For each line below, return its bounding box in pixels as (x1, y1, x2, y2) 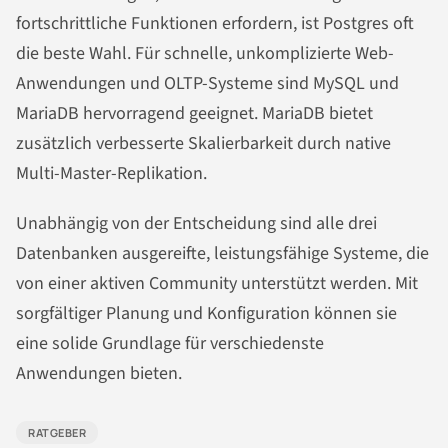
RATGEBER (28, 425, 87, 441)
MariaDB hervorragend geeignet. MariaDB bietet (16, 101, 373, 127)
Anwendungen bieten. (16, 361, 182, 387)
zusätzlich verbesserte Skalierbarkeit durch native (16, 131, 391, 157)
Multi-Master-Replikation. (16, 161, 207, 187)
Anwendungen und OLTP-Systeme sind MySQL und (16, 71, 399, 97)
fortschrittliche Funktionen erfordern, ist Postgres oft (16, 11, 414, 37)
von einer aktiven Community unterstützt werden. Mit (16, 271, 418, 297)
